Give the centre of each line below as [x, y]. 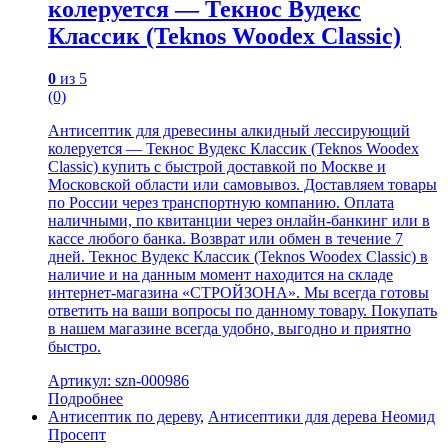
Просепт [77, 435]
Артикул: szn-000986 [118, 381]
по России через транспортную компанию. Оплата [221, 203]
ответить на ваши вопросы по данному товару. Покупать [242, 311]
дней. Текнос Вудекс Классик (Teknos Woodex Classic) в [238, 257]
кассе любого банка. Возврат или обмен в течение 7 [225, 239]
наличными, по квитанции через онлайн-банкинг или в [239, 221]
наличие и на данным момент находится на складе [220, 275]
